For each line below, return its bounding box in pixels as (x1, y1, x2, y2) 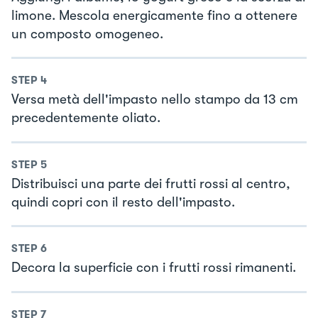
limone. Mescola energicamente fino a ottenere (11, 7, 297, 23)
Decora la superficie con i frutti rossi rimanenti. (11, 260, 296, 276)
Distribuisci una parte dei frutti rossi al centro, (11, 175, 290, 192)
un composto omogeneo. (11, 26, 163, 42)
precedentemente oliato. (11, 110, 160, 126)
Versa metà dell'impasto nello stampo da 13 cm (11, 92, 298, 108)
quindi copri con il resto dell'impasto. (11, 194, 235, 210)
